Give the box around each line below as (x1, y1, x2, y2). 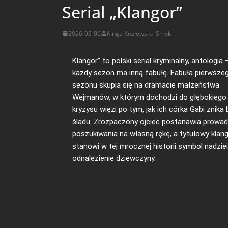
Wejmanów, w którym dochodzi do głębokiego (72, 92, 226, 102)
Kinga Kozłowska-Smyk (107, 28, 171, 38)
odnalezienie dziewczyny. (72, 153, 156, 163)
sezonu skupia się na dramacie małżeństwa (72, 80, 219, 90)
